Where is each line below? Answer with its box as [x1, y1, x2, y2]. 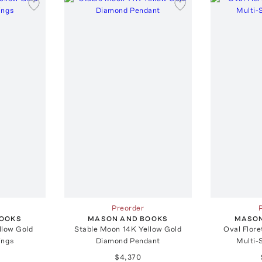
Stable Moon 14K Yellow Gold [74, 224, 182, 233]
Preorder [112, 203, 144, 212]
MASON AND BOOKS [88, 214, 168, 223]
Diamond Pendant [95, 236, 160, 245]
